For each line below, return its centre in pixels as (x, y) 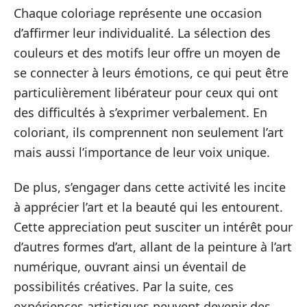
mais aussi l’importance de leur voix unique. (142, 152)
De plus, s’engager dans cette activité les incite (150, 187)
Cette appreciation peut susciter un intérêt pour (153, 227)
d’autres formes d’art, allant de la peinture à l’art (153, 247)
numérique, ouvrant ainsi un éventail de (130, 267)
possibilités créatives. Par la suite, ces (124, 286)
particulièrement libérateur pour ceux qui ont (146, 92)
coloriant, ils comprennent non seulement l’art (149, 132)
